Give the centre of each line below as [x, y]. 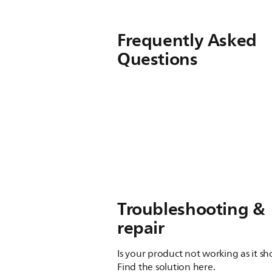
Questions [158, 59]
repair [141, 228]
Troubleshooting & [191, 209]
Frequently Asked [187, 40]
